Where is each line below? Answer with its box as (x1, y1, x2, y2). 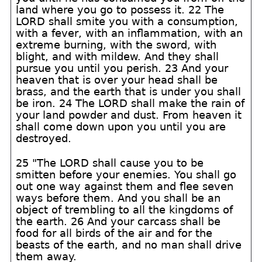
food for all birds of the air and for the (16, 227, 213, 239)
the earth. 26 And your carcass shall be (16, 215, 221, 227)
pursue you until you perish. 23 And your (16, 62, 229, 74)
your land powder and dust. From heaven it (16, 109, 242, 121)
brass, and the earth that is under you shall (16, 85, 242, 98)
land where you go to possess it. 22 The (16, 4, 225, 16)
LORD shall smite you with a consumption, (16, 15, 239, 27)
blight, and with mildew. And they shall (16, 50, 219, 63)
